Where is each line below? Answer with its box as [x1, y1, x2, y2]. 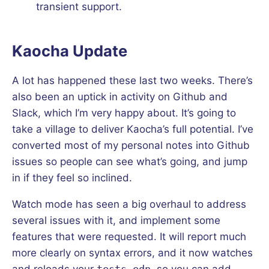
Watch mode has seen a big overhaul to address [12, 198, 246, 210]
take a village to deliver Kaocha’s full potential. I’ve [12, 122, 253, 135]
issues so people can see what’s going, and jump [12, 155, 247, 168]
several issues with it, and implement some [12, 214, 220, 226]
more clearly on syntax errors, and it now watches [12, 246, 253, 259]
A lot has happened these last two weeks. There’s [12, 74, 253, 86]
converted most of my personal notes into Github [12, 139, 250, 151]
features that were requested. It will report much [12, 230, 246, 243]
